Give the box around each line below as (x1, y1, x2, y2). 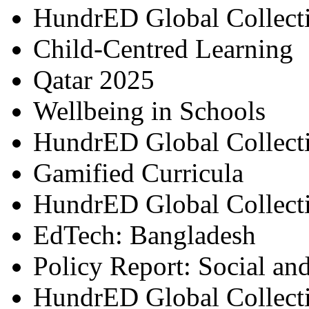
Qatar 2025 (33, 65, 154, 94)
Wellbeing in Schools (33, 96, 266, 126)
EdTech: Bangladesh (33, 220, 256, 250)
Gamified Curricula (33, 158, 243, 188)
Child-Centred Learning (33, 34, 293, 63)
